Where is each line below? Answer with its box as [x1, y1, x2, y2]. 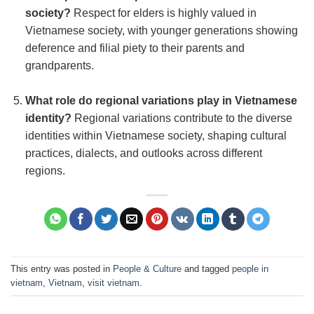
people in [232, 263, 268, 274]
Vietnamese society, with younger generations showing [25, 24, 298, 36]
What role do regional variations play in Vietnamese [25, 95, 297, 107]
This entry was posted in [11, 263, 113, 274]
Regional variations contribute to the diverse [71, 112, 292, 125]
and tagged [182, 263, 232, 274]
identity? [25, 112, 71, 125]
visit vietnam [88, 277, 139, 288]
